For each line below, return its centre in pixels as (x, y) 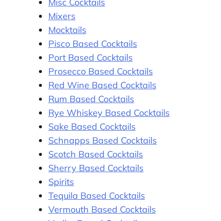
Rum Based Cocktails (91, 99)
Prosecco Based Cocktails (100, 71)
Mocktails (67, 30)
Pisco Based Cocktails (92, 43)
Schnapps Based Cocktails (102, 140)
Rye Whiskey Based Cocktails (109, 112)
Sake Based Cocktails (92, 126)
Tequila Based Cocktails (96, 195)
